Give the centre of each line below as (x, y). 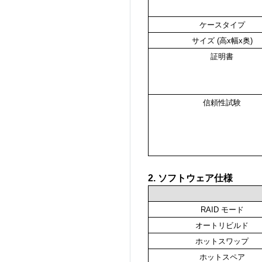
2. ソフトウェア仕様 (190, 178)
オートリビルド (222, 226)
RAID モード (222, 210)
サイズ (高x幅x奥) (222, 41)
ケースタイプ (222, 25)
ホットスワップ (222, 242)
